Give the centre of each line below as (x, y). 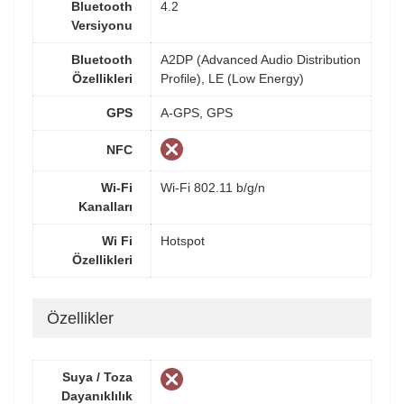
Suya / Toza (97, 376)
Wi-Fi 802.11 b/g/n (213, 187)
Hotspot (183, 240)
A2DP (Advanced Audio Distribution (261, 59)
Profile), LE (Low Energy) (232, 78)
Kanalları (106, 206)
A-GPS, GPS (197, 112)
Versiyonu (102, 25)
